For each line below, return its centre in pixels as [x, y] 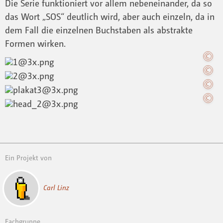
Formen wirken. [35, 44]
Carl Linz [56, 187]
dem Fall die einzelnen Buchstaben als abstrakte [99, 30]
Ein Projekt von [28, 157]
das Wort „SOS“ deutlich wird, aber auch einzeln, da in [110, 17]
